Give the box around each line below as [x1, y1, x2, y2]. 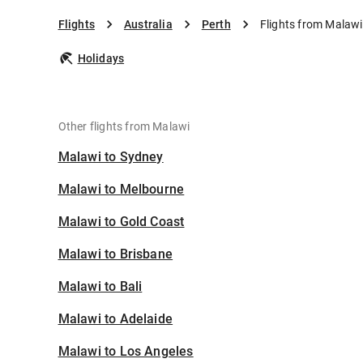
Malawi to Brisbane [58, 246, 173, 262]
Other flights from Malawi [58, 120, 190, 133]
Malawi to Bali [58, 279, 143, 294]
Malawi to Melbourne [58, 181, 185, 197]
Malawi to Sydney [58, 149, 164, 164]
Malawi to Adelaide [58, 311, 173, 327]
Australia [123, 18, 173, 31]
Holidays [77, 52, 125, 65]
